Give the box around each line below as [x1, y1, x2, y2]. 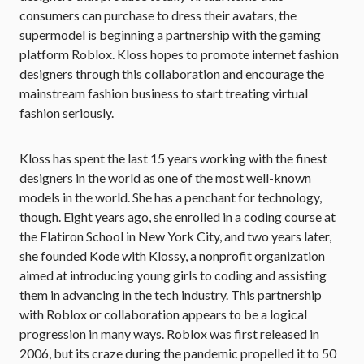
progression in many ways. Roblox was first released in [19, 326, 319, 341]
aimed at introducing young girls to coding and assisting [19, 267, 327, 283]
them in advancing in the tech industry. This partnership [19, 287, 322, 302]
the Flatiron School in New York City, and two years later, [19, 228, 331, 244]
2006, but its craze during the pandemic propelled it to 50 [19, 345, 336, 361]
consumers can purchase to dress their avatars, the [19, 7, 297, 23]
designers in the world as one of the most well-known [19, 170, 311, 185]
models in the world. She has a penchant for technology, [19, 189, 322, 205]
